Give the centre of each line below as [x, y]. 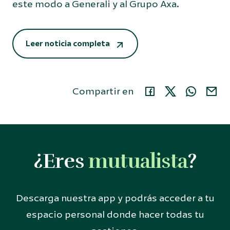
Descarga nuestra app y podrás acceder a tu [115, 198]
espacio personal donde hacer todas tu [115, 215]
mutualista [138, 161]
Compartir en [103, 91]
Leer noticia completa [68, 44]
